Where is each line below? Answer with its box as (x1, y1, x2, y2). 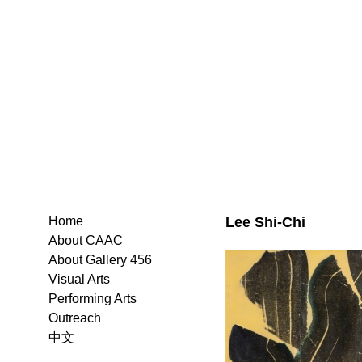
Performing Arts (48, 292, 137, 305)
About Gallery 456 (48, 253, 152, 267)
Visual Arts (48, 272, 110, 286)
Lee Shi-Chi (225, 213, 305, 230)
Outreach (48, 311, 101, 325)
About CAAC (48, 234, 123, 247)
